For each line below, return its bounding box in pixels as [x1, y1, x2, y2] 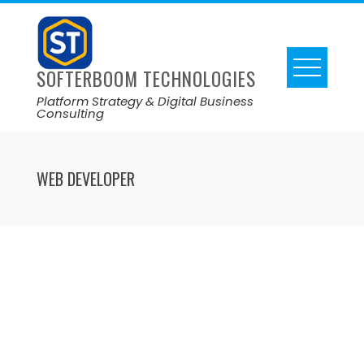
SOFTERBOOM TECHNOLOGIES [36, 65, 256, 93]
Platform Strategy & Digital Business [36, 93, 253, 110]
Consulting [36, 105, 104, 123]
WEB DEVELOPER [36, 167, 135, 192]
